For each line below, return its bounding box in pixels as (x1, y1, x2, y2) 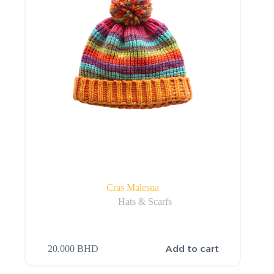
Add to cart (166, 243, 220, 255)
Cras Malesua (106, 182, 160, 193)
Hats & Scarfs (118, 196, 172, 207)
